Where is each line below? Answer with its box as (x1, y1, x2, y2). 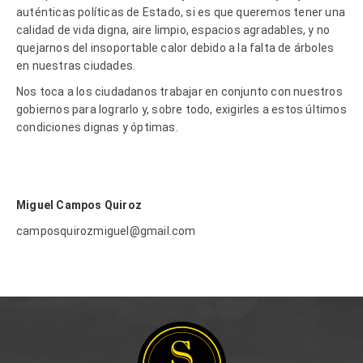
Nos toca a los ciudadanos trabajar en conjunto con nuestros (16, 84, 343, 98)
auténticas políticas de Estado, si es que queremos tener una (16, 5, 346, 19)
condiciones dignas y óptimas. (16, 120, 178, 134)
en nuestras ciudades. (16, 58, 136, 72)
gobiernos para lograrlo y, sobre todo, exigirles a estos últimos (16, 102, 347, 116)
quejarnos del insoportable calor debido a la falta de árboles (16, 41, 335, 54)
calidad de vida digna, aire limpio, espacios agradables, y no (16, 23, 331, 36)
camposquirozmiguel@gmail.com (16, 224, 196, 237)
